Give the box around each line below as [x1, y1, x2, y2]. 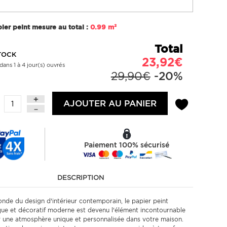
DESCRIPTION [57, 174, 104, 181]
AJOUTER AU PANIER [63, 98, 157, 108]
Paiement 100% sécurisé [84, 141, 169, 149]
